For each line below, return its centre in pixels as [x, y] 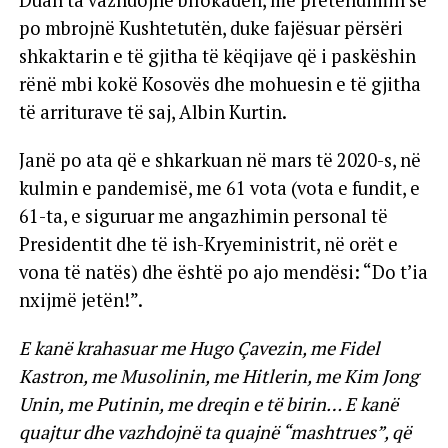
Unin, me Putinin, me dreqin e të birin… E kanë [208, 403]
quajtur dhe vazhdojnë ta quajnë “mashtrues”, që [214, 431]
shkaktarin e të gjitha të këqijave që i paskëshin [217, 55]
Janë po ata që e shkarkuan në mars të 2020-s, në [219, 159]
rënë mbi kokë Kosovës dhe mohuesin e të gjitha [219, 83]
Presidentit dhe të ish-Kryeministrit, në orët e [208, 243]
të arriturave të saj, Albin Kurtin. [152, 111]
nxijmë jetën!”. [80, 299]
